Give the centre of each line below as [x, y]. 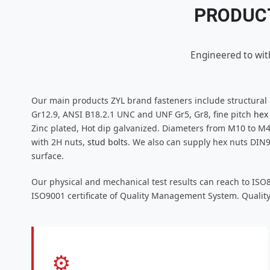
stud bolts [108, 142]
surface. [48, 156]
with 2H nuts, [59, 142]
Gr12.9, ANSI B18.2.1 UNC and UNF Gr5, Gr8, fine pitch [143, 115]
